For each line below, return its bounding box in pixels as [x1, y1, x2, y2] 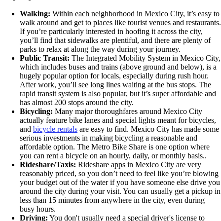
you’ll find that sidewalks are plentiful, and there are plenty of [20, 36, 211, 45]
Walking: [20, 9, 50, 18]
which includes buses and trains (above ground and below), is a [20, 63, 217, 72]
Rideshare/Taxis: [20, 160, 76, 169]
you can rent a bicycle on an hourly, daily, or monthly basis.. [20, 151, 207, 160]
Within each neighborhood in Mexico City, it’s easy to [50, 9, 220, 18]
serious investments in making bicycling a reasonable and [20, 134, 197, 143]
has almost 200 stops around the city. [20, 98, 134, 107]
